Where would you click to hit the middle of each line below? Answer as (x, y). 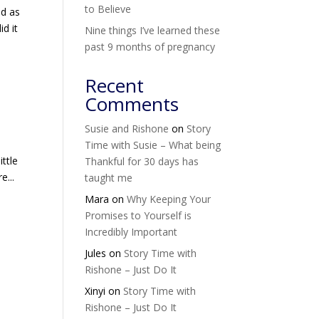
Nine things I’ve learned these (153, 30)
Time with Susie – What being (153, 145)
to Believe (108, 9)
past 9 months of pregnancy (152, 47)
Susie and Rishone (127, 129)
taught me (109, 178)
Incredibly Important (131, 232)
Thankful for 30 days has (142, 161)
